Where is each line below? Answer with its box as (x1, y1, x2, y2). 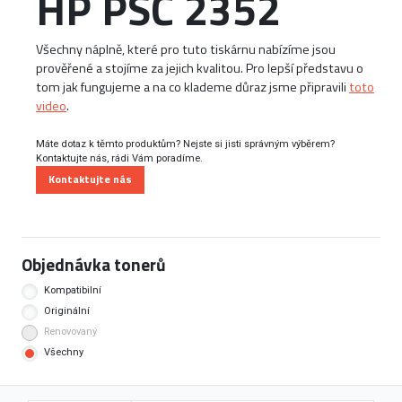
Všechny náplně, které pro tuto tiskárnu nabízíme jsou (36, 39, 336, 59)
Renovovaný (44, 325, 97, 337)
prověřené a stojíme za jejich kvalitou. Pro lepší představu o (36, 57, 363, 78)
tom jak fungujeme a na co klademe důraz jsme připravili (36, 76, 349, 97)
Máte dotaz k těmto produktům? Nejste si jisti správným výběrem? (36, 137, 335, 150)
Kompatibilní (44, 284, 101, 296)
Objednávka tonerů (22, 250, 166, 277)
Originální (44, 304, 90, 317)
